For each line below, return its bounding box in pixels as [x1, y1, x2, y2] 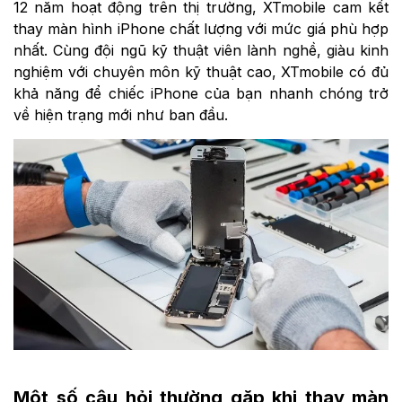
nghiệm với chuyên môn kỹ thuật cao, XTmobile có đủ [13, 63, 389, 82]
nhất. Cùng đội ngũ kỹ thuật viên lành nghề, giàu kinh [13, 41, 389, 60]
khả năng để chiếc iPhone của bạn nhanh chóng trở [13, 84, 389, 103]
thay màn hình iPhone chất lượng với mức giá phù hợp [13, 20, 389, 39]
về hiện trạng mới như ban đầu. [13, 106, 228, 125]
